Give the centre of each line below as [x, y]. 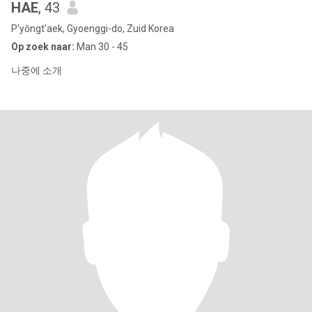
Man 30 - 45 [101, 47]
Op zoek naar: [43, 47]
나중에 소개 [37, 70]
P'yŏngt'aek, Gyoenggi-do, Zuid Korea [93, 29]
